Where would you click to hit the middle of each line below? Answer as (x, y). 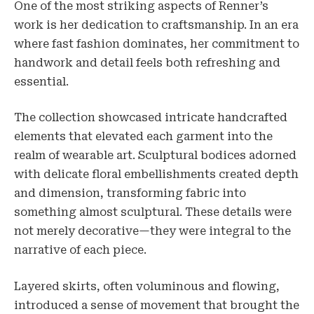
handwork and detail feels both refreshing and (147, 62)
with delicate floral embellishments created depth (156, 175)
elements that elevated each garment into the (143, 137)
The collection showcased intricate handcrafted (151, 118)
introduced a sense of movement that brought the (157, 305)
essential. (41, 81)
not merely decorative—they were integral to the (152, 231)
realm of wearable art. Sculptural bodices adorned (155, 156)
